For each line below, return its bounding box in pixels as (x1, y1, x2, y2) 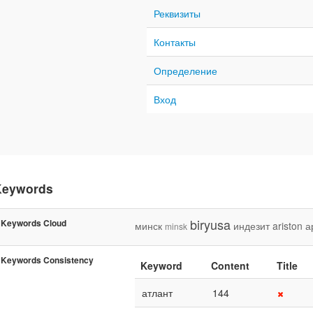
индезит (233, 218, 270, 233)
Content (211, 258, 249, 272)
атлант (142, 285, 173, 300)
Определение (154, 63, 217, 78)
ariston (272, 218, 303, 233)
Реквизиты (154, 6, 201, 20)
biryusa (190, 214, 231, 233)
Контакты (154, 34, 196, 49)
